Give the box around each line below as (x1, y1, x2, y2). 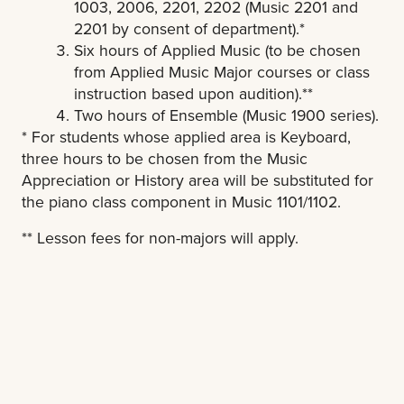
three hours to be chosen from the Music (22, 146, 308, 170)
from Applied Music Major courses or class (74, 60, 370, 83)
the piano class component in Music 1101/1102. (22, 189, 341, 213)
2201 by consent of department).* (74, 16, 305, 40)
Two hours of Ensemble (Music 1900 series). (74, 103, 379, 126)
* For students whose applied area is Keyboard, (22, 124, 351, 148)
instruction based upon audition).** (74, 81, 313, 105)
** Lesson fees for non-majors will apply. (22, 225, 298, 249)
